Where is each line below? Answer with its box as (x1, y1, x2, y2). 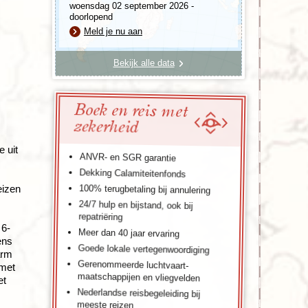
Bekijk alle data (113, 57, 175, 68)
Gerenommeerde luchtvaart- (78, 258, 189, 271)
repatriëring (78, 210, 123, 222)
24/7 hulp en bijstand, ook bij (78, 198, 193, 211)
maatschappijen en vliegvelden (77, 270, 200, 283)
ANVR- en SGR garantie (79, 151, 177, 164)
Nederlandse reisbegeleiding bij (77, 286, 201, 299)
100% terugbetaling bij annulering (78, 182, 211, 196)
